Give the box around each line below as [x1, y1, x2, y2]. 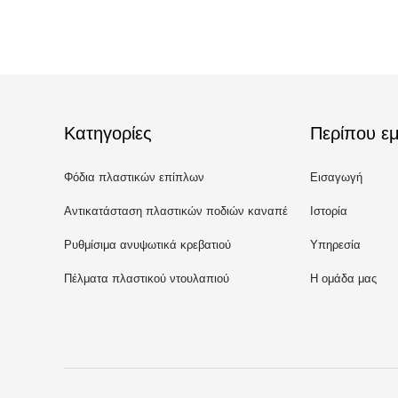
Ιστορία [310, 204, 347, 219]
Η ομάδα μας [310, 272, 377, 286]
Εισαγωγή [310, 171, 362, 185]
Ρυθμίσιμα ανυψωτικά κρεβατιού [64, 238, 231, 252]
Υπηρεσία [310, 238, 361, 252]
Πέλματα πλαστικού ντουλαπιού [64, 272, 229, 286]
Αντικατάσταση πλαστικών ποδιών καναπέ [64, 204, 288, 219]
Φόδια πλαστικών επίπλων [64, 171, 204, 185]
